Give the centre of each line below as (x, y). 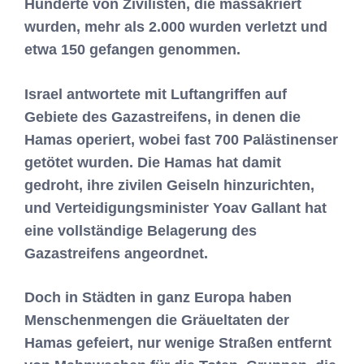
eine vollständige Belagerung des (141, 231)
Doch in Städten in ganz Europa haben (158, 297)
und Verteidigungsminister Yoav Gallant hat (175, 208)
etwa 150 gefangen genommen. (132, 50)
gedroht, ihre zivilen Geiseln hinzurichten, (169, 185)
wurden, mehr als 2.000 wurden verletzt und (176, 27)
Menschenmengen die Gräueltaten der (157, 320)
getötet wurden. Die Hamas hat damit (153, 162)
